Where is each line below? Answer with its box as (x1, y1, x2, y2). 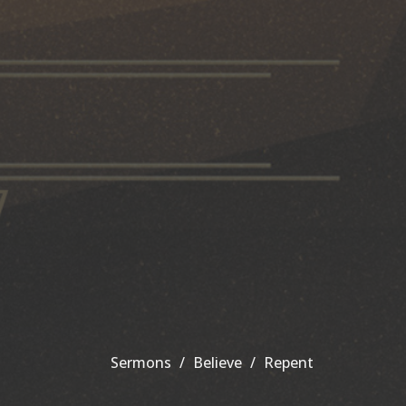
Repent (264, 353, 314, 373)
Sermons (111, 353, 171, 373)
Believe (193, 353, 242, 373)
